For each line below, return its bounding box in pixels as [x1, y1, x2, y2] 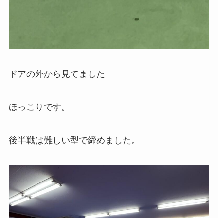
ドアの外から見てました [8, 69, 105, 79]
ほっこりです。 [8, 102, 70, 112]
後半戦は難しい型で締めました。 [8, 135, 140, 145]
